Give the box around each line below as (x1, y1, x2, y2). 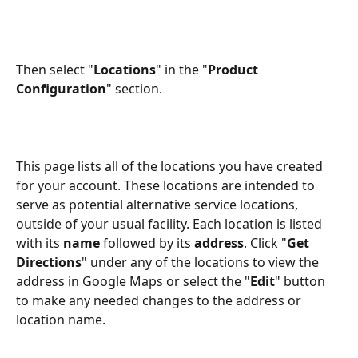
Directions (16, 253, 82, 271)
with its (16, 233, 63, 252)
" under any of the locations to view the (82, 253, 322, 271)
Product (208, 60, 261, 78)
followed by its (100, 233, 194, 252)
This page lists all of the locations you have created (16, 157, 326, 175)
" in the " (156, 60, 208, 78)
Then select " (16, 60, 93, 78)
